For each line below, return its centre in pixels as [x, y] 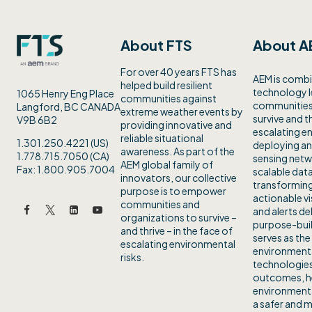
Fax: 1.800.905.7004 [66, 169]
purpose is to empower [173, 191]
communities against [169, 98]
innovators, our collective [179, 178]
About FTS [156, 45]
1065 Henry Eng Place [65, 93]
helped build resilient [166, 85]
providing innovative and [176, 125]
